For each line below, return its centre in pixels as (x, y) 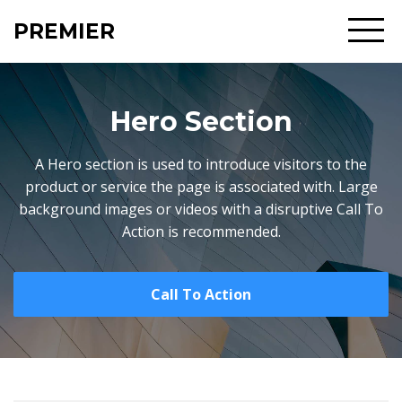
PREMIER (64, 31)
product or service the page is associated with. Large (201, 187)
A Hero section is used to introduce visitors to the (201, 164)
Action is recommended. (201, 232)
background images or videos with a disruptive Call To (201, 209)
